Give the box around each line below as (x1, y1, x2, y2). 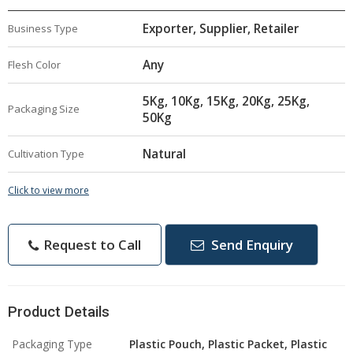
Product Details (8, 303, 110, 320)
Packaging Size (8, 102, 80, 116)
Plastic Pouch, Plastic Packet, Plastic (129, 336, 327, 351)
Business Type (8, 21, 78, 35)
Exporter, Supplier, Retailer (143, 20, 299, 37)
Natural (143, 146, 186, 162)
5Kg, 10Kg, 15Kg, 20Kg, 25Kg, (143, 93, 310, 110)
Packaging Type (12, 336, 92, 351)
